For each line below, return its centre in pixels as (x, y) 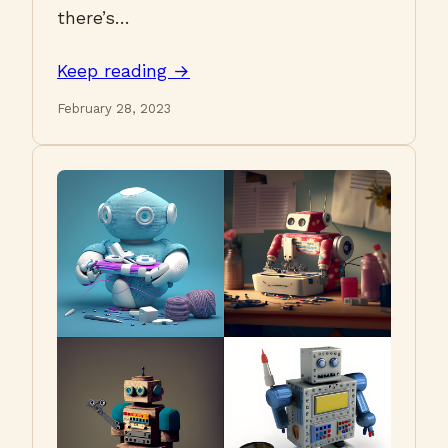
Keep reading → (123, 71)
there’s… (93, 18)
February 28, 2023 (114, 109)
